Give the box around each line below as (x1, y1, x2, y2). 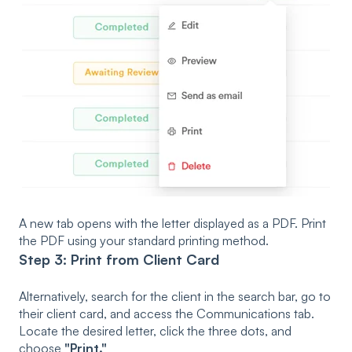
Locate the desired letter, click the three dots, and (19, 323, 291, 339)
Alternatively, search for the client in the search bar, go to (19, 288, 331, 305)
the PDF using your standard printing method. (19, 232, 269, 248)
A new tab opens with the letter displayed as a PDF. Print (19, 214, 326, 231)
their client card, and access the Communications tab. (19, 306, 314, 322)
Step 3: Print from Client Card (19, 250, 223, 268)
